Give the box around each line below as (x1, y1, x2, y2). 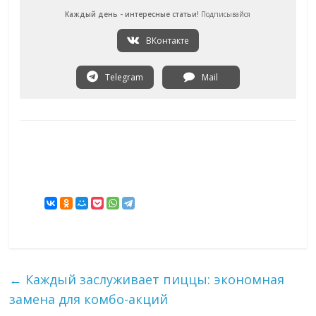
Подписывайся (199, 8, 251, 19)
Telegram (102, 71, 143, 83)
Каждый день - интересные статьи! (65, 8, 200, 19)
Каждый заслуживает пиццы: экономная (22, 270, 285, 288)
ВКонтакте (143, 34, 189, 47)
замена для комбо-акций (9, 290, 169, 308)
